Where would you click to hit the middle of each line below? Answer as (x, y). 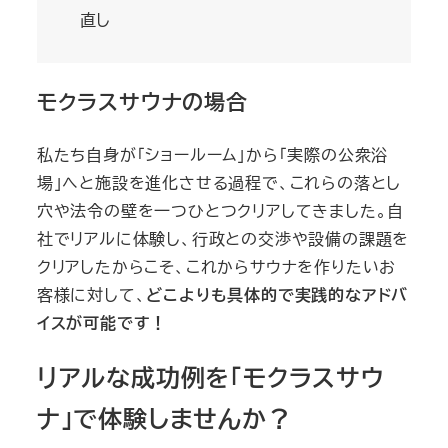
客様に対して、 (91, 294)
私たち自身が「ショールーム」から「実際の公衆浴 (212, 154)
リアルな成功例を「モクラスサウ (210, 376)
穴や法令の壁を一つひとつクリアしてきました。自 (220, 210)
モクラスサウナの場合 (142, 101)
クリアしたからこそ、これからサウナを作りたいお (216, 266)
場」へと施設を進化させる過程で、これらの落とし (219, 182)
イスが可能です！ (102, 322)
